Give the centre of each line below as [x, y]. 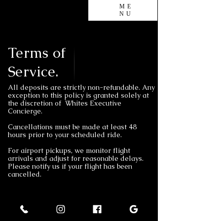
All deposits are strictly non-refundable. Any [81, 87]
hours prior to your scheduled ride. [66, 135]
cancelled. [26, 174]
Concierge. [26, 111]
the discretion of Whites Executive [65, 103]
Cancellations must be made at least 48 [72, 127]
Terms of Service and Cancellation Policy [79, 209]
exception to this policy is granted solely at [78, 95]
